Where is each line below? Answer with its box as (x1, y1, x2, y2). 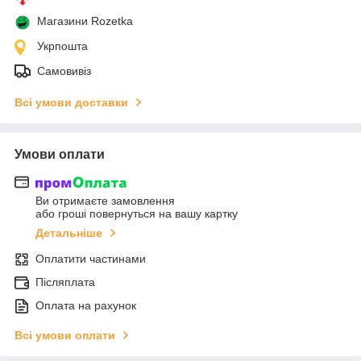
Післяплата (35, 276, 95, 289)
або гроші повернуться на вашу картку (35, 207, 238, 221)
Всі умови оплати (15, 329, 115, 342)
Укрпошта (37, 39, 88, 52)
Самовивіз (37, 64, 91, 77)
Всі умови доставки (15, 95, 128, 109)
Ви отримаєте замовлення (35, 194, 175, 208)
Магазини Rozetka (37, 14, 133, 27)
